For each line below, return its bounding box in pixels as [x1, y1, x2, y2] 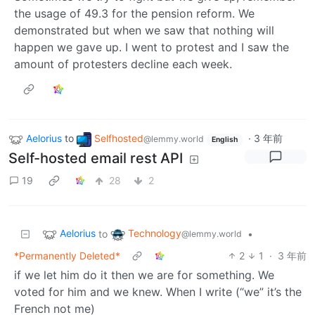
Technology [128, 226, 181, 239]
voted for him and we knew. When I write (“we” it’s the [14, 284, 302, 299]
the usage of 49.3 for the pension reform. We [14, 6, 255, 21]
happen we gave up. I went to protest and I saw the [14, 40, 289, 55]
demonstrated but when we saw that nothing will [14, 23, 274, 38]
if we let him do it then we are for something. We [14, 267, 274, 282]
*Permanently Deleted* [14, 249, 120, 262]
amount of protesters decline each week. [14, 57, 232, 72]
